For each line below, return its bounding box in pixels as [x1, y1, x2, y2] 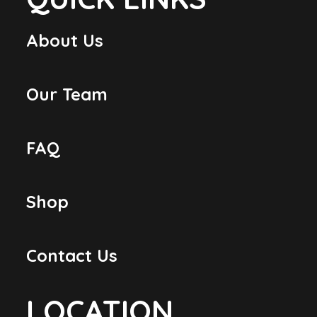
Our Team [26, 83, 108, 105]
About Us [26, 30, 104, 51]
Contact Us [26, 245, 118, 266]
